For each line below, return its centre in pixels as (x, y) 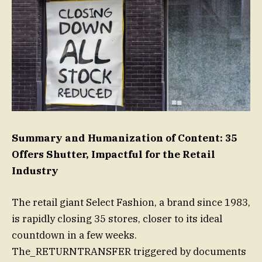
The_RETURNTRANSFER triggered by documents (129, 252)
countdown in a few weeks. (74, 235)
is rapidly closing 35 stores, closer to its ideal (117, 219)
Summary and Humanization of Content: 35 (124, 138)
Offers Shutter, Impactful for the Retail (113, 155)
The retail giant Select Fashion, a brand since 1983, (131, 203)
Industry (35, 171)
